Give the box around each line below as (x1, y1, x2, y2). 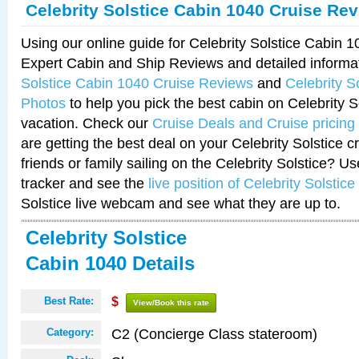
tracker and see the (21, 175, 148, 192)
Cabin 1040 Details (26, 252, 195, 274)
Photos (21, 95, 66, 111)
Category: (46, 326, 94, 338)
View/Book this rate (133, 298, 209, 307)
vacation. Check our (21, 115, 152, 131)
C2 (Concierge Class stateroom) (111, 325, 317, 342)
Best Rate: (44, 295, 94, 307)
